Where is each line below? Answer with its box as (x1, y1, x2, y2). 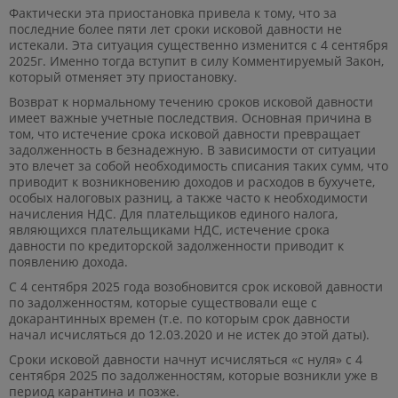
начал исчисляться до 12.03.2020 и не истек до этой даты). (9, 325, 370, 343)
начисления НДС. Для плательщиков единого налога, (9, 204, 338, 222)
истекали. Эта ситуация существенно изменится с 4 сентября (9, 36, 388, 53)
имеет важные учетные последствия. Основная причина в (9, 108, 371, 126)
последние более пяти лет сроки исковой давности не (9, 20, 342, 37)
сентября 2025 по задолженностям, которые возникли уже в (9, 366, 378, 384)
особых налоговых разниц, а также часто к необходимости (9, 188, 368, 206)
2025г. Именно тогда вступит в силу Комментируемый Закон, (9, 52, 384, 69)
